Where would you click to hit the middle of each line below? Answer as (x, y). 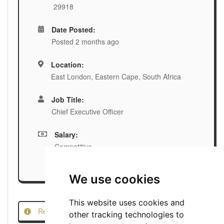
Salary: (66, 134)
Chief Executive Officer (88, 111)
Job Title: (68, 99)
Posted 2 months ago (85, 41)
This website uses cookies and (126, 202)
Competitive (73, 146)
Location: (67, 64)
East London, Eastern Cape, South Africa (116, 76)
